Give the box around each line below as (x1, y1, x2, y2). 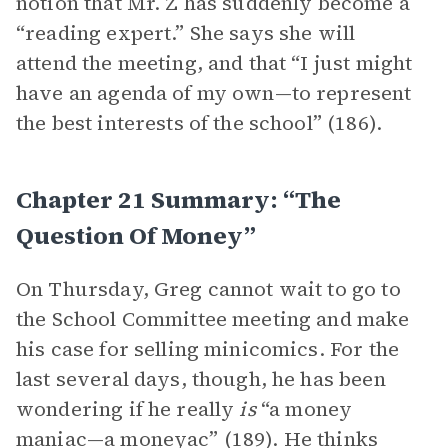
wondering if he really (16, 395, 240, 423)
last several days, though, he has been (16, 365, 386, 393)
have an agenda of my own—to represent (16, 79, 412, 107)
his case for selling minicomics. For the (16, 335, 399, 363)
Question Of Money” (16, 219, 256, 252)
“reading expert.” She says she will (16, 19, 356, 47)
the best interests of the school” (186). (16, 109, 388, 137)
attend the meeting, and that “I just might (16, 49, 413, 77)
